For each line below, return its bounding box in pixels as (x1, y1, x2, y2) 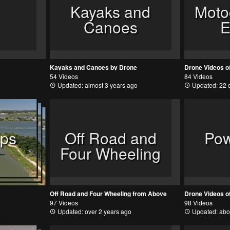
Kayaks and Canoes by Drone (49, 63, 137, 72)
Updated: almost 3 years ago (55, 81, 138, 90)
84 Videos (184, 72, 213, 81)
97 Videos (49, 198, 78, 207)
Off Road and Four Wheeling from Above (49, 189, 167, 199)
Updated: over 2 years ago (55, 207, 131, 216)
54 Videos (49, 72, 78, 81)
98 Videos (184, 198, 213, 207)
